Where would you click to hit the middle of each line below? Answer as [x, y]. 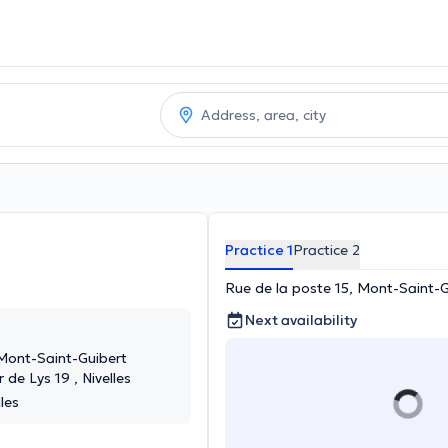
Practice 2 [326, 250]
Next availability [301, 320]
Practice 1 [259, 250]
